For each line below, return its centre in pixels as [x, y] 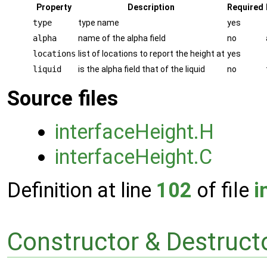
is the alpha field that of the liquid [142, 69]
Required [245, 7]
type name [99, 23]
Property [54, 7]
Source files [63, 99]
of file [223, 190]
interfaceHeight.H [134, 132]
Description [151, 7]
